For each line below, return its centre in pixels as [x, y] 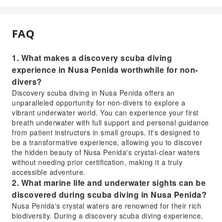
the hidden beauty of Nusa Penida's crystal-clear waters [106, 152]
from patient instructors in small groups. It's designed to [106, 132]
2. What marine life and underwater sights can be [109, 182]
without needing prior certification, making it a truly [97, 162]
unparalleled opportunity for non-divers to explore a [99, 102]
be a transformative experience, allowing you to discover [107, 142]
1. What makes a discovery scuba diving [92, 57]
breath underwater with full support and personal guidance [111, 122]
